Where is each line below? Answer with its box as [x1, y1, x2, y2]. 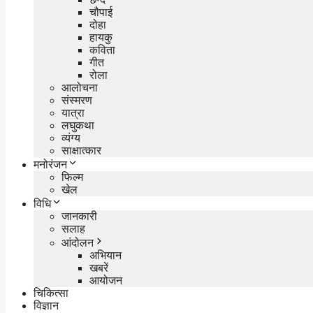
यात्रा [61, 106, 85, 119]
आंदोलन [61, 236, 94, 249]
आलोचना [61, 81, 98, 94]
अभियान [89, 249, 122, 261]
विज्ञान [34, 299, 59, 312]
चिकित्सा [34, 286, 68, 299]
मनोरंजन [34, 158, 67, 170]
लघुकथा [61, 119, 94, 131]
